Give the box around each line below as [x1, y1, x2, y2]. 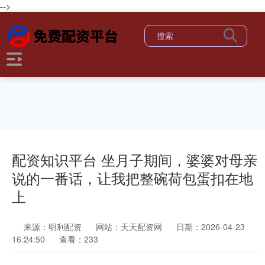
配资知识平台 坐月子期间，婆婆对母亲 [12, 150, 257, 170]
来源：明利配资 [24, 221, 84, 232]
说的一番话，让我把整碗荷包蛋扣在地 [12, 168, 253, 188]
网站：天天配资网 [96, 221, 162, 232]
